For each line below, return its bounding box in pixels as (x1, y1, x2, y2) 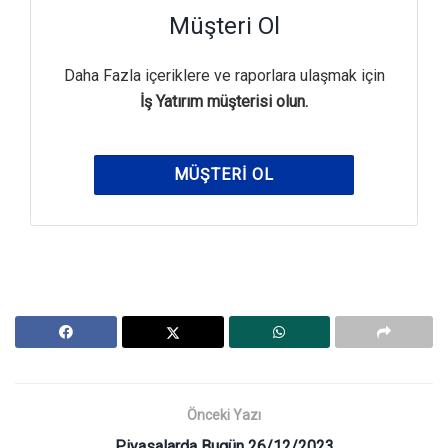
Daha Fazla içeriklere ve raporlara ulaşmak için (63, 65, 385, 85)
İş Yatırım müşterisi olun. (140, 91, 308, 111)
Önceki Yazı (187, 406, 261, 423)
